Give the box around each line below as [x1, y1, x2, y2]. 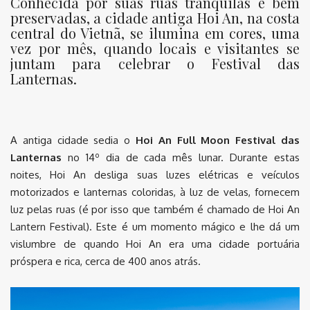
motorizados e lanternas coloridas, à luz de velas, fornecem [10, 185, 300, 199]
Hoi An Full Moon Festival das [136, 133, 300, 147]
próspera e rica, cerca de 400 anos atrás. [10, 254, 201, 268]
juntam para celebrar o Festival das [10, 53, 300, 73]
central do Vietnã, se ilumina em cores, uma [10, 23, 300, 42]
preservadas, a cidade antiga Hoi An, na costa [10, 8, 300, 27]
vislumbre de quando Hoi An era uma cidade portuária [10, 237, 300, 250]
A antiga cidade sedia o [10, 133, 136, 147]
